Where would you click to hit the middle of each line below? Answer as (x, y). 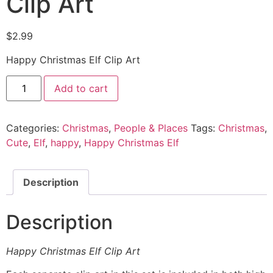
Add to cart (81, 89)
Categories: (34, 128)
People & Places (151, 128)
